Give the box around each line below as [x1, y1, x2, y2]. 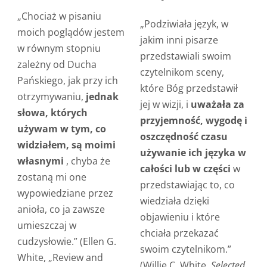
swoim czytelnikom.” [139, 242, 231, 256]
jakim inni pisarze [139, 33, 218, 46]
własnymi [17, 154, 64, 167]
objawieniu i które [139, 210, 220, 223]
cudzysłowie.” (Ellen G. [17, 234, 116, 248]
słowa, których [17, 105, 88, 119]
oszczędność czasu [139, 129, 228, 143]
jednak [85, 89, 119, 103]
